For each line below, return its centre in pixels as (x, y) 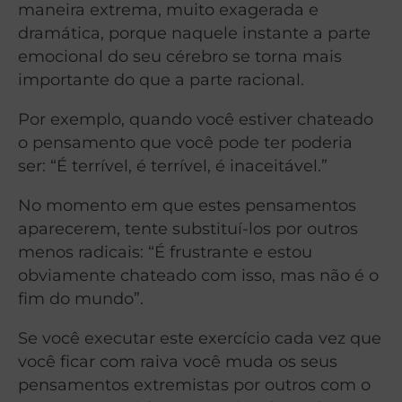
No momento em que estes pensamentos (187, 205)
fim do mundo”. (81, 299)
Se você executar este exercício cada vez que (200, 338)
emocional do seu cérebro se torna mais (180, 57)
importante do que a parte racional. (161, 80)
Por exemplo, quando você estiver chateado (196, 119)
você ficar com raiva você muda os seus (178, 362)
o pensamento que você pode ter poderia (185, 143)
